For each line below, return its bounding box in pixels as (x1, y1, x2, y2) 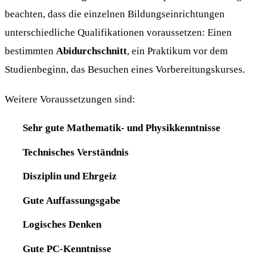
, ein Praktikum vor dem (127, 45, 228, 57)
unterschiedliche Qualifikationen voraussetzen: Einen (5, 26, 232, 39)
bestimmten (5, 45, 56, 57)
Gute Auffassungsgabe (22, 194, 120, 206)
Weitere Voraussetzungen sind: (5, 92, 135, 105)
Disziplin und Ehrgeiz (22, 170, 117, 182)
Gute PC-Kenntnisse (22, 242, 111, 254)
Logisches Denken (22, 218, 101, 231)
